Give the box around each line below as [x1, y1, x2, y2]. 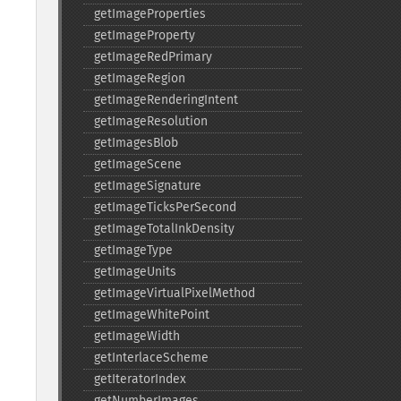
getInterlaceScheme [93, 350, 209, 365]
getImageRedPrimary [93, 49, 212, 64]
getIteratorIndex [93, 371, 186, 387]
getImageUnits [93, 264, 176, 279]
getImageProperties [93, 6, 206, 21]
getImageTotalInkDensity [93, 221, 235, 236]
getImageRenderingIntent [93, 92, 238, 107]
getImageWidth [93, 328, 180, 344]
